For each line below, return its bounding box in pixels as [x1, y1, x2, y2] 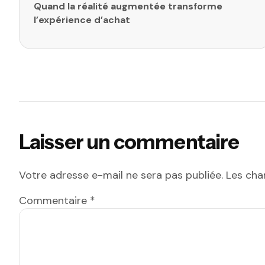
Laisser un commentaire [19, 129, 240, 154]
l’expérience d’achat [34, 14, 130, 26]
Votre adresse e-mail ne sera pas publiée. [19, 167, 223, 182]
